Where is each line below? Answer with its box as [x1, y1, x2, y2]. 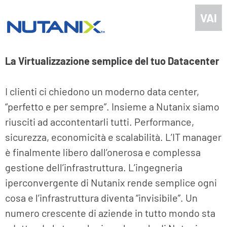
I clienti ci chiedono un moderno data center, [5, 85, 199, 98]
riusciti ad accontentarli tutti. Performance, [5, 116, 194, 128]
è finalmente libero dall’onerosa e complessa [5, 146, 201, 159]
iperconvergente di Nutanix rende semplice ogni [5, 176, 217, 189]
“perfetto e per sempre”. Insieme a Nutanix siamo [5, 100, 219, 113]
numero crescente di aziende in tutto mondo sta [5, 207, 215, 219]
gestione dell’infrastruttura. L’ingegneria [5, 161, 182, 174]
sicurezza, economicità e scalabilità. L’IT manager [5, 131, 221, 143]
